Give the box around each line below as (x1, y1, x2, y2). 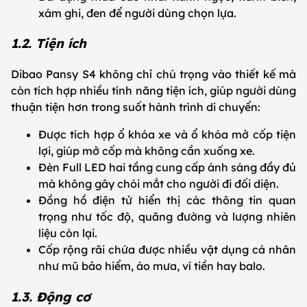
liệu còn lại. (38, 226, 100, 241)
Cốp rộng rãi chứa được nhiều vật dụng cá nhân (38, 243, 296, 257)
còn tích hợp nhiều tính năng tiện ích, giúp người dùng (11, 84, 296, 98)
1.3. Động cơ (11, 288, 95, 305)
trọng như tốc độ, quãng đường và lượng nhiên (38, 210, 296, 224)
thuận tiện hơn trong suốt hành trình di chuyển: (11, 100, 263, 114)
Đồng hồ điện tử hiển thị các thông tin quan (38, 193, 296, 208)
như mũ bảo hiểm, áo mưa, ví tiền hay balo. (38, 259, 268, 273)
